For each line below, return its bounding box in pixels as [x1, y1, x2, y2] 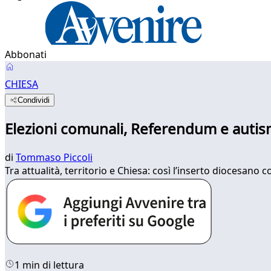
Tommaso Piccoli [16, 150, 93, 164]
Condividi [18, 96, 50, 105]
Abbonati [5, 48, 47, 61]
